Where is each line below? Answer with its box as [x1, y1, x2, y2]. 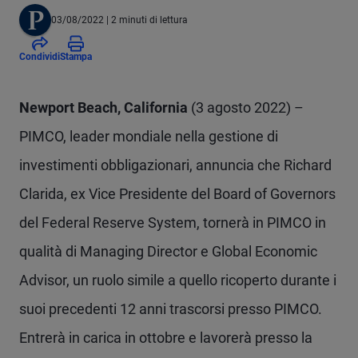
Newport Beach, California [19, 99, 188, 116]
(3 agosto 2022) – [188, 99, 304, 116]
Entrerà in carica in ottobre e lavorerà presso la [19, 329, 312, 346]
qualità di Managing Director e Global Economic [19, 243, 317, 260]
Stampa [60, 51, 92, 62]
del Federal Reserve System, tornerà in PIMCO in [19, 214, 326, 231]
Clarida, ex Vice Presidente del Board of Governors [19, 185, 336, 202]
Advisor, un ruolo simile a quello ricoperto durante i [19, 272, 336, 288]
